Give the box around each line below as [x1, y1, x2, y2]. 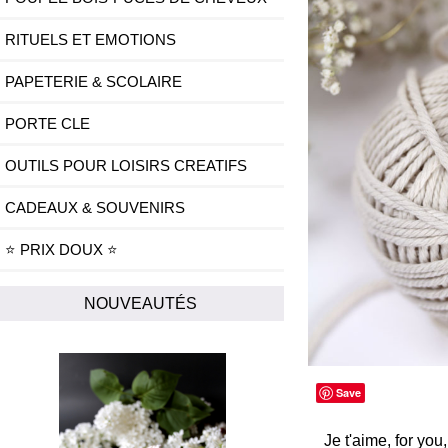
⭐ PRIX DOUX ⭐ [5, 241, 118, 259]
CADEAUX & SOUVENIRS [5, 199, 185, 217]
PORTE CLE [5, 115, 90, 133]
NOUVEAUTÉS [83, 294, 201, 313]
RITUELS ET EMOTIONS [5, 31, 176, 49]
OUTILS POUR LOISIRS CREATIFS [5, 157, 247, 175]
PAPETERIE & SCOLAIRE [5, 73, 182, 91]
